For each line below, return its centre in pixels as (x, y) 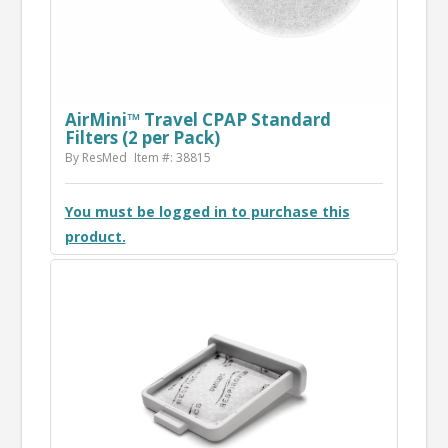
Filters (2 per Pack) (142, 137)
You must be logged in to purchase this (207, 211)
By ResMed (95, 157)
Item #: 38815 (172, 157)
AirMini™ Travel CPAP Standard (197, 119)
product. (95, 236)
